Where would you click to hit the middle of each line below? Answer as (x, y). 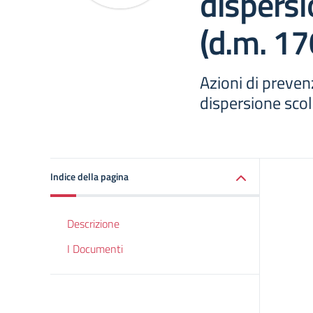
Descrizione (93, 224)
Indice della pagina (89, 176)
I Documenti (95, 249)
